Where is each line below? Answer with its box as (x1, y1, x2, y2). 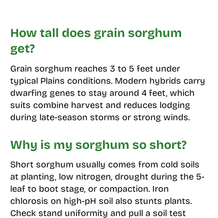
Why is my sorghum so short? (10, 137, 187, 152)
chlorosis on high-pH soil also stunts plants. (10, 196, 192, 207)
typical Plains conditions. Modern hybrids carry (10, 75, 205, 86)
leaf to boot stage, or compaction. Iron (10, 183, 169, 195)
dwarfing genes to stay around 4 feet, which (10, 87, 195, 98)
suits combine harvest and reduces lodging (10, 99, 190, 110)
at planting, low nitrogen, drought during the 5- (10, 171, 204, 182)
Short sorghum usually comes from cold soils (10, 159, 200, 170)
